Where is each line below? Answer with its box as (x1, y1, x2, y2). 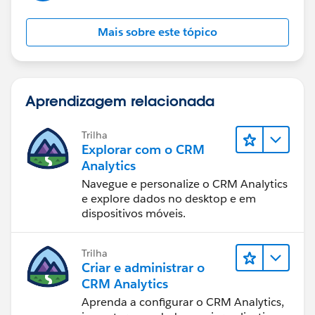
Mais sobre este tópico (98, 24, 217, 39)
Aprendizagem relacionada (25, 91, 214, 110)
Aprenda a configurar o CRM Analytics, (82, 294, 284, 309)
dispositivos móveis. (82, 205, 186, 221)
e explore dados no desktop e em (82, 191, 256, 206)
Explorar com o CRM (82, 141, 205, 157)
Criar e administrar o (82, 259, 205, 276)
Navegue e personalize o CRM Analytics (82, 176, 288, 191)
